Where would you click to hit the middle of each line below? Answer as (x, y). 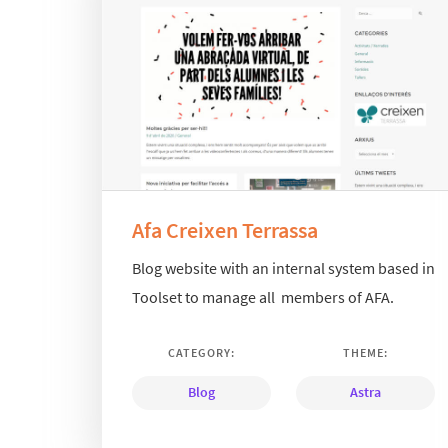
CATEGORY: (202, 353)
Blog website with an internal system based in (283, 268)
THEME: (366, 353)
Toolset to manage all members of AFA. (263, 297)
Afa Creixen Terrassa (225, 229)
